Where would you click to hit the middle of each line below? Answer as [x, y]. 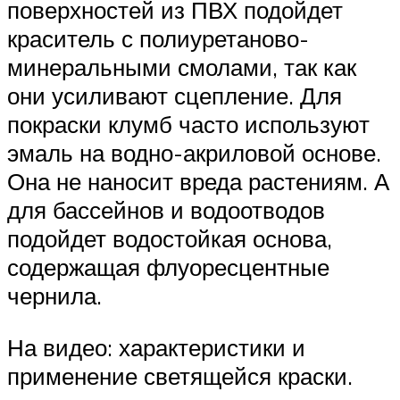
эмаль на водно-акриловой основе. [194, 153]
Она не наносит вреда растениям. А [198, 182]
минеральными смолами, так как [182, 67]
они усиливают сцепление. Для [175, 96]
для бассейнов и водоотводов [166, 210]
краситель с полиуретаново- [158, 39]
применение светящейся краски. [180, 375]
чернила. [54, 296]
